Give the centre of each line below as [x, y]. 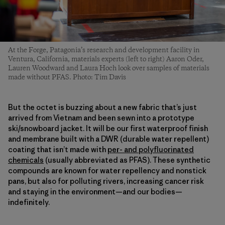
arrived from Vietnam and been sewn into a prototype [101, 118]
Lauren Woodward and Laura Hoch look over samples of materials [109, 68]
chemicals [26, 160]
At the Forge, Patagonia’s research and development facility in [104, 50]
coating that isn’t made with [58, 149]
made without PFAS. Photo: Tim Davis [67, 77]
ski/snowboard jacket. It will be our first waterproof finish [108, 128]
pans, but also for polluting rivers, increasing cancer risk [106, 181]
